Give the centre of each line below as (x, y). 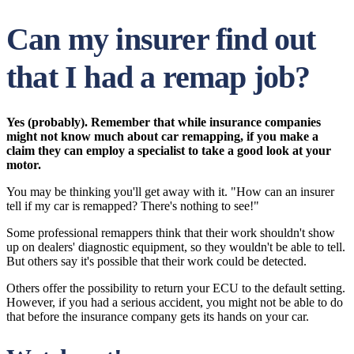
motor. (24, 165)
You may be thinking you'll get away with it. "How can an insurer (170, 192)
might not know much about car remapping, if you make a (162, 136)
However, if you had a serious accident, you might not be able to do (175, 302)
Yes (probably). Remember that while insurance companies (164, 122)
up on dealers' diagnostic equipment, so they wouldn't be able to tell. (176, 247)
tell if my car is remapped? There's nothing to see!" (133, 206)
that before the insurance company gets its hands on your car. (158, 316)
